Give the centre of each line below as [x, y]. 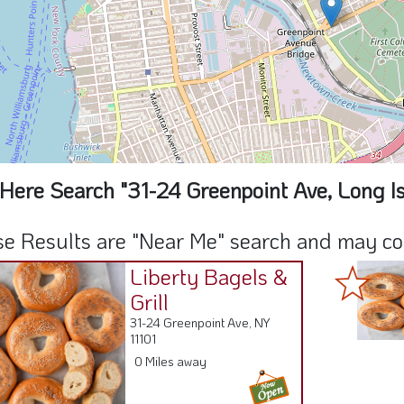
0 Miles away [171, 362]
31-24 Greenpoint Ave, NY [200, 323]
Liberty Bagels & [209, 277]
